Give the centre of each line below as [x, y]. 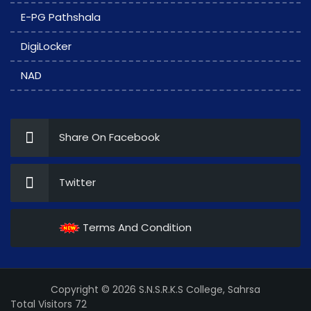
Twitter [77, 182]
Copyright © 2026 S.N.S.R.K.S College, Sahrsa [155, 289]
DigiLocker [46, 46]
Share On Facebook [109, 137]
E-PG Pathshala [61, 17]
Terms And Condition [136, 227]
